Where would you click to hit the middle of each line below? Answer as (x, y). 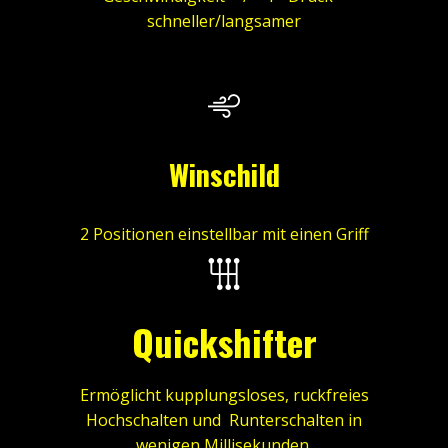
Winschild (224, 174)
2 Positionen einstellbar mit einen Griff (224, 234)
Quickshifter (224, 341)
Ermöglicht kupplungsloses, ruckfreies (224, 394)
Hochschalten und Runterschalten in (224, 419)
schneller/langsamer (224, 21)
